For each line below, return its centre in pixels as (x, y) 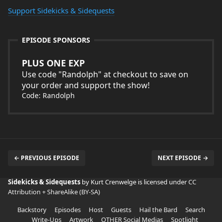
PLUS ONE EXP (53, 63)
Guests (121, 210)
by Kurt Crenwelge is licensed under (135, 182)
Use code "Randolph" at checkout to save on (105, 74)
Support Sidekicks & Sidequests (61, 10)
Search (195, 210)
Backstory (32, 210)
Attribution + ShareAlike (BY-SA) (54, 192)
